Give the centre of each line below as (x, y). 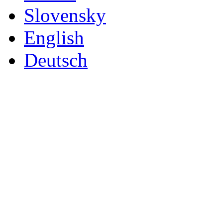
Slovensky (65, 15)
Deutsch (56, 60)
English (54, 37)
